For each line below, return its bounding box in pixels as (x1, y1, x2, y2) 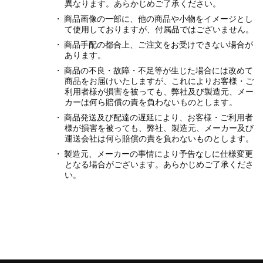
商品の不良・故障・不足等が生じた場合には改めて (63, 65, 253, 75)
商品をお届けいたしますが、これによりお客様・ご (65, 76, 254, 86)
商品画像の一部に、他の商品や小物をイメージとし (63, 14, 253, 23)
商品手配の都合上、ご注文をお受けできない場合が (63, 39, 253, 49)
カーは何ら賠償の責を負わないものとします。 (65, 97, 238, 107)
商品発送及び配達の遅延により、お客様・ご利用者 (63, 112, 253, 122)
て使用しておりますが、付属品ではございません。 (65, 24, 254, 34)
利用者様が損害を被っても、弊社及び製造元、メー (65, 86, 254, 96)
